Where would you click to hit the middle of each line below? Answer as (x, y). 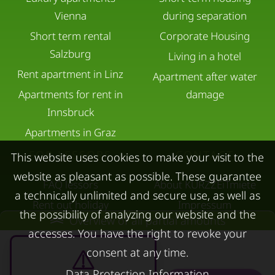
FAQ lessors (70, 184)
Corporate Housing (205, 36)
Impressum (205, 204)
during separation (205, 15)
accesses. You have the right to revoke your (137, 233)
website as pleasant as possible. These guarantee (137, 176)
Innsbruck (70, 112)
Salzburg (70, 53)
